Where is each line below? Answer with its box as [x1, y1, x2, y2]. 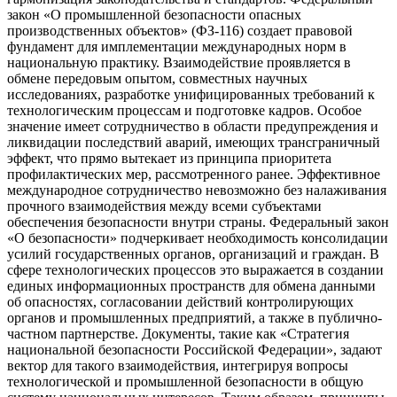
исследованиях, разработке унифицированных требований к [7, 86, 375, 102]
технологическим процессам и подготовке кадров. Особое [7, 102, 362, 118]
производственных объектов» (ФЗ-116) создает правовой [7, 22, 353, 38]
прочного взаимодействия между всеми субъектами [7, 198, 322, 214]
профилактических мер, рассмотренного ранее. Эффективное [7, 166, 380, 182]
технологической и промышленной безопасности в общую [7, 373, 363, 389]
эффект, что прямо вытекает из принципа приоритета [7, 150, 331, 166]
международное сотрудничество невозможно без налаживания [7, 182, 386, 198]
